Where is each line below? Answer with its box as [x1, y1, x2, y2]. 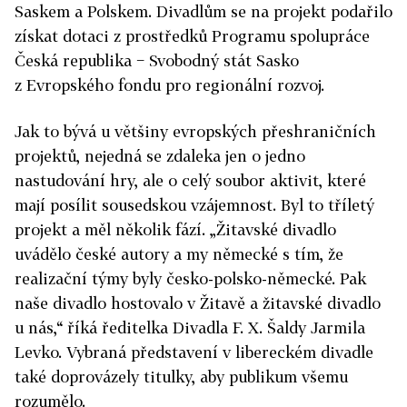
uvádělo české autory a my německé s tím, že [15, 244, 343, 263]
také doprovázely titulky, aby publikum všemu [15, 367, 348, 386]
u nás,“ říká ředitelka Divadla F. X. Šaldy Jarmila [15, 318, 365, 337]
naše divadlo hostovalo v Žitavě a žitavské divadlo [15, 293, 381, 313]
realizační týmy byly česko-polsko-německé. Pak [15, 269, 366, 288]
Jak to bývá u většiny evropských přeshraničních [15, 122, 376, 141]
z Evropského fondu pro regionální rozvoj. [15, 75, 324, 94]
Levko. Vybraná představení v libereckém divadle [15, 342, 373, 362]
